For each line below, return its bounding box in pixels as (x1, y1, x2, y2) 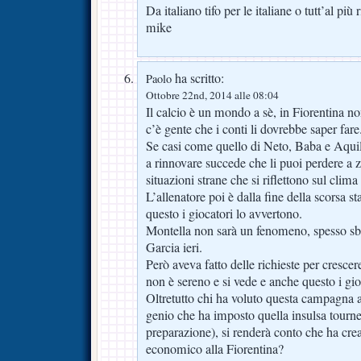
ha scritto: (172, 69, 224, 88)
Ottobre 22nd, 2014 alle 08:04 (146, 88, 279, 103)
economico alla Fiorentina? (146, 340, 284, 359)
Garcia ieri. (146, 239, 202, 257)
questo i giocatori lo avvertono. (146, 205, 302, 223)
